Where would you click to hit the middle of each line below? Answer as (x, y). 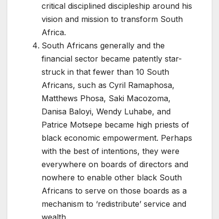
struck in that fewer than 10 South (105, 72)
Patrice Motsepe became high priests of (115, 125)
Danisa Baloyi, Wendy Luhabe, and (106, 112)
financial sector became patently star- (112, 59)
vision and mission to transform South (112, 19)
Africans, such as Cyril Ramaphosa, (108, 85)
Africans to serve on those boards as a (114, 191)
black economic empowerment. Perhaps (117, 138)
